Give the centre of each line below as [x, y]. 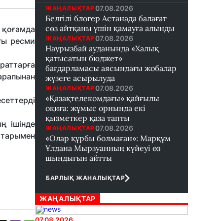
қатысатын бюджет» [84, 58]
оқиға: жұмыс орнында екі [95, 108]
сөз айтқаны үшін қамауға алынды [110, 28]
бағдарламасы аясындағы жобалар [111, 68]
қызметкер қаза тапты [88, 118]
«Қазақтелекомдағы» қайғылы [102, 98]
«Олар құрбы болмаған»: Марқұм [108, 138]
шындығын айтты [79, 158]
